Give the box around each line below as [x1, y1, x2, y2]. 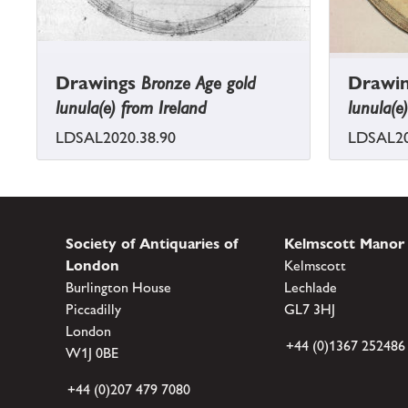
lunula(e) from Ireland [56, 97, 207, 119]
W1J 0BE [66, 344, 118, 362]
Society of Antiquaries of [66, 235, 238, 253]
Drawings [56, 72, 141, 95]
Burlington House [66, 279, 171, 297]
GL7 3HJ [284, 301, 335, 319]
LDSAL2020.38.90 [56, 128, 176, 148]
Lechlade [284, 279, 337, 297]
